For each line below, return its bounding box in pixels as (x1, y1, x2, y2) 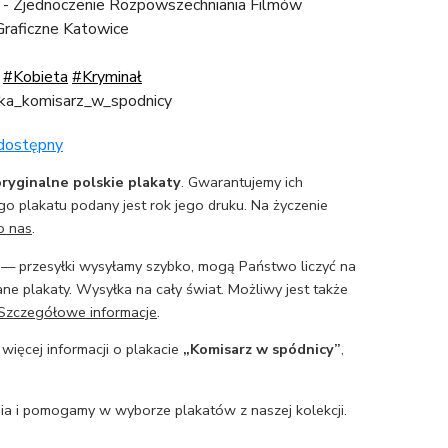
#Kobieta (3, 66, 68, 88)
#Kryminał (72, 66, 142, 88)
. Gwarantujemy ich (181, 172, 303, 193)
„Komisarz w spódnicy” (183, 339, 341, 360)
